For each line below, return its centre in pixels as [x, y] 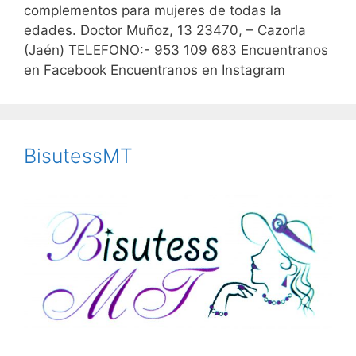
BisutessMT [78, 155]
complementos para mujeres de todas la [153, 10]
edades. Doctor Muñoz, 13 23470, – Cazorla [165, 30]
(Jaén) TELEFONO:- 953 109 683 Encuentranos [176, 50]
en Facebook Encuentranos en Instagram [155, 70]
